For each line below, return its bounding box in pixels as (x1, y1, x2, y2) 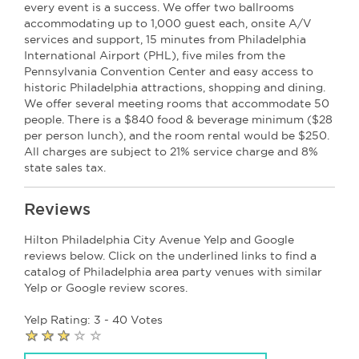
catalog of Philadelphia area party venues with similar (24, 265, 322, 278)
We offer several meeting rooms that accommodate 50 (24, 97, 329, 110)
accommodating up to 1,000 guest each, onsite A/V (24, 17, 312, 30)
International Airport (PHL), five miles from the (24, 49, 285, 62)
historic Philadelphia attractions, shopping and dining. (24, 81, 325, 94)
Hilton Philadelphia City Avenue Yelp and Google (24, 233, 294, 246)
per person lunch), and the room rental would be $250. (24, 129, 329, 142)
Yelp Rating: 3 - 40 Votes (24, 313, 163, 326)
